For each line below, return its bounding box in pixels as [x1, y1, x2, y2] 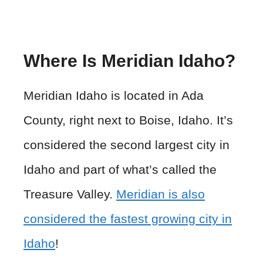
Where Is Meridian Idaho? [23, 51, 235, 71]
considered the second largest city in [23, 138, 230, 152]
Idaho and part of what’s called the [23, 163, 217, 177]
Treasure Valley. [23, 187, 116, 201]
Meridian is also [116, 187, 205, 201]
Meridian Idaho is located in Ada [23, 89, 204, 103]
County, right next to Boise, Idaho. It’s [23, 113, 233, 127]
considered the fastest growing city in [23, 212, 232, 226]
